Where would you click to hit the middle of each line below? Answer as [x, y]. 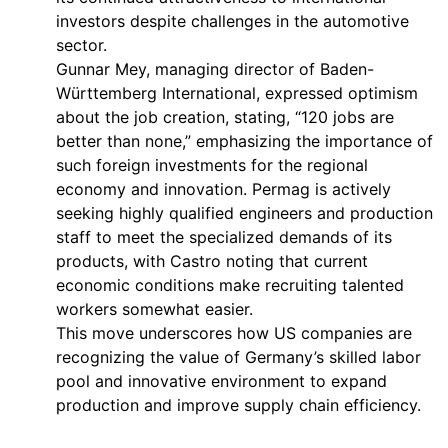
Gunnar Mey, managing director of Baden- [215, 69]
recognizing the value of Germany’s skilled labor [238, 357]
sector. [81, 45]
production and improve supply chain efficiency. [238, 405]
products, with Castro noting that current [212, 261]
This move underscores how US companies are [234, 333]
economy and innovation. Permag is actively [223, 189]
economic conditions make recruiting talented [230, 285]
